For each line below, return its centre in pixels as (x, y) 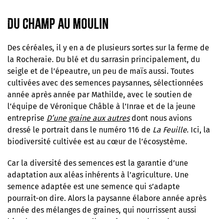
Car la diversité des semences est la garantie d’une (98, 163)
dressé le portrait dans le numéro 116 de (80, 130)
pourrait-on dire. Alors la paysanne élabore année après (107, 198)
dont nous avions (161, 118)
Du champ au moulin (58, 23)
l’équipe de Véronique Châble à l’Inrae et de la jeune (101, 106)
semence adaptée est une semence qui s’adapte (94, 186)
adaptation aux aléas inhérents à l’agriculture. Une (98, 175)
